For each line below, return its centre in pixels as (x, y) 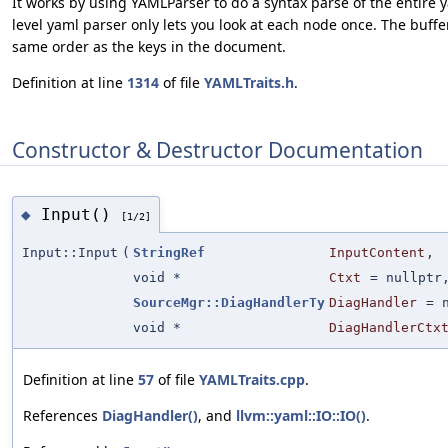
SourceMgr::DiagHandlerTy (229, 303)
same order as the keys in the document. (149, 47)
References (62, 416)
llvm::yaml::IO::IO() (301, 416)
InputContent (377, 253)
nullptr (414, 278)
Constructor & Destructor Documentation (217, 149)
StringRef (169, 253)
